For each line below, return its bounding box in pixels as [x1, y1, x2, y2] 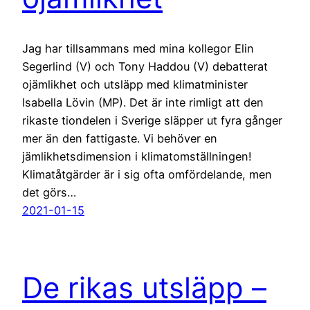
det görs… [22, 185, 76, 199]
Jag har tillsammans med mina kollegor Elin [22, 41, 254, 55]
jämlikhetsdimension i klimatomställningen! [22, 149, 252, 163]
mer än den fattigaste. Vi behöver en [22, 131, 217, 145]
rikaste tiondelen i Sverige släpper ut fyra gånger [22, 113, 282, 127]
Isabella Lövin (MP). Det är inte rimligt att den [22, 95, 264, 109]
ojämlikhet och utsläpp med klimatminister [22, 77, 248, 91]
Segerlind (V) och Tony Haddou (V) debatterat [22, 59, 268, 73]
